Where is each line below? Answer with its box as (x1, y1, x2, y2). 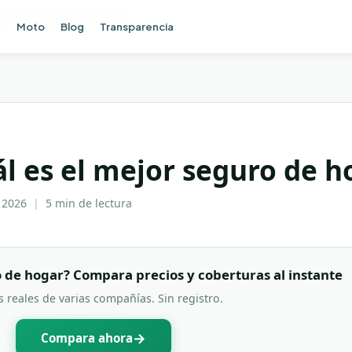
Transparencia (99, 20, 174, 33)
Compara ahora (41, 330, 133, 346)
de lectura (75, 196, 132, 211)
